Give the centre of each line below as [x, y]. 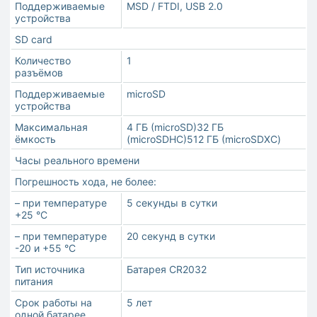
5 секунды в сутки [172, 203]
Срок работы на [53, 303]
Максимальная [51, 127]
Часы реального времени [77, 161]
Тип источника [50, 270]
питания [34, 282]
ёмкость [35, 139]
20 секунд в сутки [171, 236]
